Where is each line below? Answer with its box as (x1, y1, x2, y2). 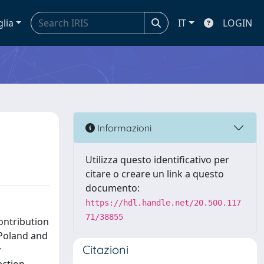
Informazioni (95, 121, 151, 134)
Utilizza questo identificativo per (85, 153, 229, 166)
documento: (85, 181, 140, 194)
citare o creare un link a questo (85, 167, 224, 180)
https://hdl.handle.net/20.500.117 (85, 198, 241, 207)
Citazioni (82, 242, 128, 257)
